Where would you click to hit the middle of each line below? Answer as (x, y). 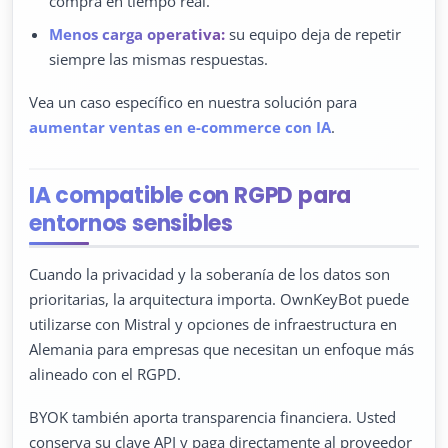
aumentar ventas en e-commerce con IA (180, 127)
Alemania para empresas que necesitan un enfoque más (221, 348)
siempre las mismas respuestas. (158, 59)
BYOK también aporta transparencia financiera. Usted (212, 416)
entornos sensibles (131, 224)
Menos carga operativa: (137, 34)
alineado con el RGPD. (105, 373)
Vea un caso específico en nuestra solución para (193, 102)
